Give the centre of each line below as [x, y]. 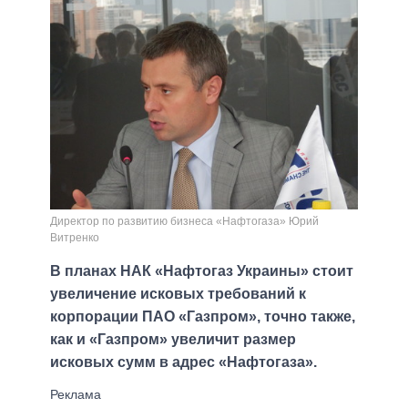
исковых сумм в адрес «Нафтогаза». [184, 362]
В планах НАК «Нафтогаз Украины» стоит [202, 271]
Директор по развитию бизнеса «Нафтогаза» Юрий [184, 222]
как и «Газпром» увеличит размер [173, 340]
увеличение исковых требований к [178, 294]
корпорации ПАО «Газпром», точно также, [203, 317]
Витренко [75, 238]
